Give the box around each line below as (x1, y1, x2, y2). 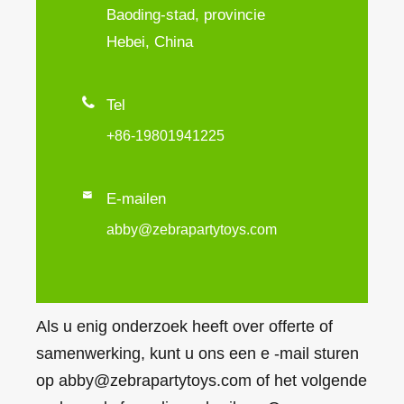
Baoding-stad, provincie (106, 5, 265, 23)
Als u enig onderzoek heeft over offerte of (36, 317, 333, 335)
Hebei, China (106, 32, 193, 50)
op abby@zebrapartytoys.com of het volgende (36, 371, 367, 390)
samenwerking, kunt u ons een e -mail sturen (36, 344, 359, 363)
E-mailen (106, 189, 166, 207)
